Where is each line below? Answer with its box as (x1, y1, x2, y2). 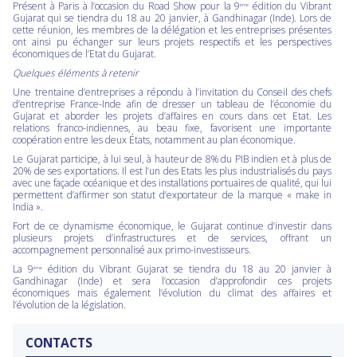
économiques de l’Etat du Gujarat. (13, 47, 156, 61)
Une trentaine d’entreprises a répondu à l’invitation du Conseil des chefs (13, 85, 331, 100)
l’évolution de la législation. (13, 298, 126, 312)
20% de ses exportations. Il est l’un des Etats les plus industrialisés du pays (13, 164, 331, 178)
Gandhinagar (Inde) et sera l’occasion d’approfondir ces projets (13, 274, 331, 288)
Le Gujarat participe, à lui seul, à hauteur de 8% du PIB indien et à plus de (13, 152, 331, 167)
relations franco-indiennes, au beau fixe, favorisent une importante (13, 121, 331, 135)
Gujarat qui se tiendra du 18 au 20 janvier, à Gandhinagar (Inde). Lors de (13, 11, 331, 25)
